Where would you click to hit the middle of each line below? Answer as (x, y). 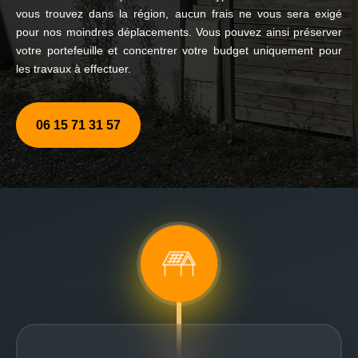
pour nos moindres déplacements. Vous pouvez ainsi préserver (179, 32)
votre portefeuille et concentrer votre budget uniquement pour (179, 50)
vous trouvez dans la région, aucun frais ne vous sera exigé (179, 14)
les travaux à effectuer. (74, 69)
